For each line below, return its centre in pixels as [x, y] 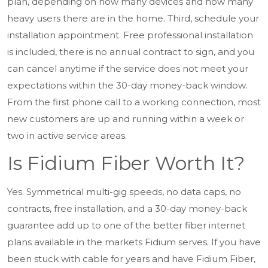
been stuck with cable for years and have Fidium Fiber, [131, 259]
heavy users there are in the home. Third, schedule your [133, 19]
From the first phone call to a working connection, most [134, 102]
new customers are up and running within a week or [126, 119]
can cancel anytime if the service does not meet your [128, 69]
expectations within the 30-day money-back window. [127, 86]
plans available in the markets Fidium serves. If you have [134, 242]
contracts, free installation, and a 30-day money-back [127, 209]
